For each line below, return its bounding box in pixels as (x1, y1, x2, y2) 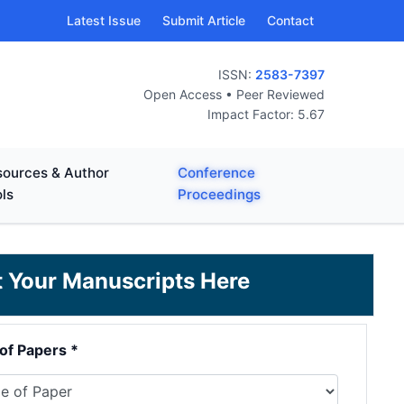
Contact (267, 13, 314, 28)
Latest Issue (67, 13, 141, 28)
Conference (177, 164, 255, 181)
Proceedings (177, 186, 261, 203)
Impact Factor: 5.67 (207, 106, 325, 122)
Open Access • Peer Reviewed (143, 87, 325, 102)
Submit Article (162, 13, 245, 28)
